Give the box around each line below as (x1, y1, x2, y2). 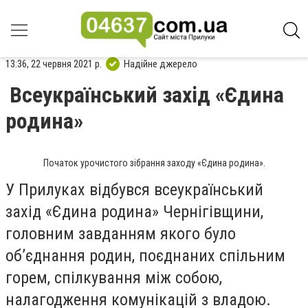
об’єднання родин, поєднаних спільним (5, 246, 285, 265)
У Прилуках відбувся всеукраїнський (5, 180, 263, 199)
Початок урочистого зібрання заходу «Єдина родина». (43, 157, 265, 168)
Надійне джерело (124, 57, 197, 70)
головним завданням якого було (5, 224, 236, 243)
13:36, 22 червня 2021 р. (5, 57, 102, 70)
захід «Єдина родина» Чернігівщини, (5, 202, 263, 221)
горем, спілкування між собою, (5, 268, 222, 287)
